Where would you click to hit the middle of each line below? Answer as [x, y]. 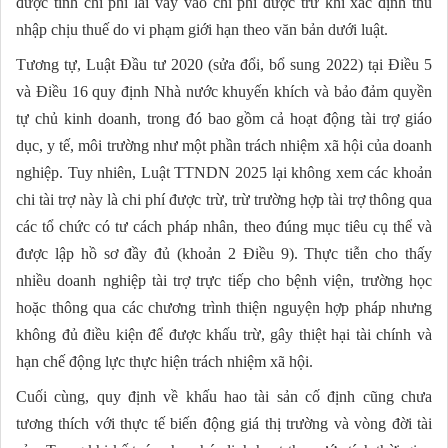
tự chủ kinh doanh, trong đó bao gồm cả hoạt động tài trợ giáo [224, 119]
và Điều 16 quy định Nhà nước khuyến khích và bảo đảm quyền [224, 92]
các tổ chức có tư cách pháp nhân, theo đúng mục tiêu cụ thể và [224, 227]
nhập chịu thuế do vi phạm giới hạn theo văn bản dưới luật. [202, 30]
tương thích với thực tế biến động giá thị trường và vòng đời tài [224, 424]
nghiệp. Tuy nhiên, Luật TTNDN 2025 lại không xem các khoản [224, 173]
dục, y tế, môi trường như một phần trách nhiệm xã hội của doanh [224, 146]
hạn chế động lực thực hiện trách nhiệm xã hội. [164, 362]
